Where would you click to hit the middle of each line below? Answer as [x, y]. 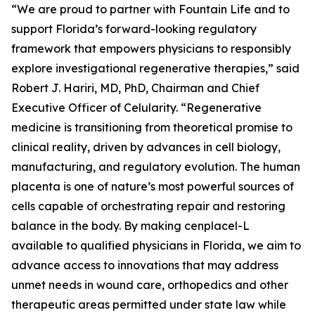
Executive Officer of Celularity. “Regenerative [136, 108]
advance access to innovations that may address [145, 265]
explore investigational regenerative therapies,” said [155, 68]
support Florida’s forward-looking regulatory [134, 29]
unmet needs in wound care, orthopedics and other [150, 285]
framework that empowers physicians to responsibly [151, 49]
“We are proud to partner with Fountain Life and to [150, 9]
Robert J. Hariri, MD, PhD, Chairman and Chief [135, 88]
